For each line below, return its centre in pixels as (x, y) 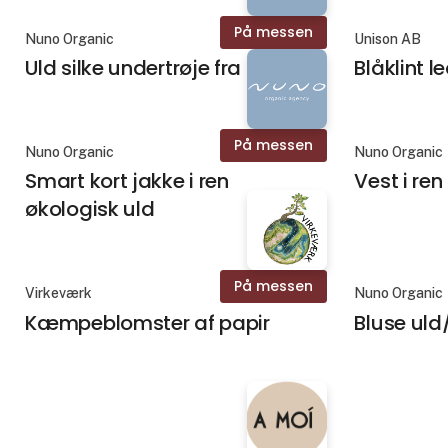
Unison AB (388, 39)
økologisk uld (90, 209)
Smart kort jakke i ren (127, 181)
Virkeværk (59, 293)
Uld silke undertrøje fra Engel (161, 68)
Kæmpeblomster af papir (147, 322)
